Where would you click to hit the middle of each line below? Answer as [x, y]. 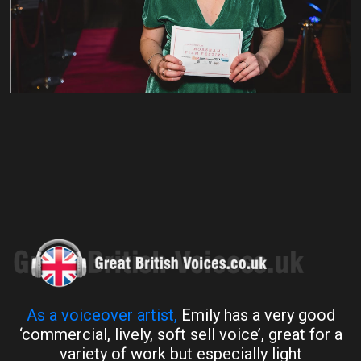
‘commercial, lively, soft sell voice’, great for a [180, 334]
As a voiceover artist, [102, 315]
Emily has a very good [256, 315]
